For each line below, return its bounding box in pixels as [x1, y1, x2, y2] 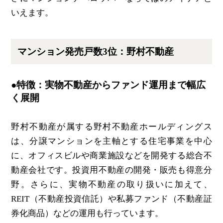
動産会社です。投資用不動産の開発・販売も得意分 [11, 165, 212, 175]
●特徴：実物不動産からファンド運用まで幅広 [11, 80, 206, 91]
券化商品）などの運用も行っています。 [11, 208, 164, 218]
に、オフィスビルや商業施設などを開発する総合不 [11, 150, 212, 160]
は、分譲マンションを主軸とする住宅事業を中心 [11, 136, 212, 146]
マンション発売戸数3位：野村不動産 [17, 46, 174, 57]
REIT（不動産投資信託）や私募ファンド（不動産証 [11, 194, 212, 204]
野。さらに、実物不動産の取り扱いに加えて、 [11, 179, 212, 189]
